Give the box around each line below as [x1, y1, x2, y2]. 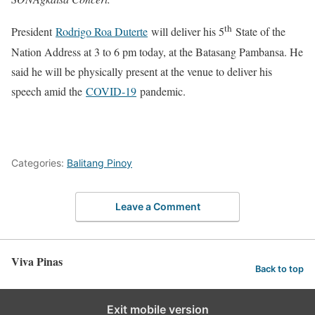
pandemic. [136, 83, 186, 98]
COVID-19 [86, 83, 136, 98]
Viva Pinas [11, 253, 63, 270]
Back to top [255, 263, 304, 274]
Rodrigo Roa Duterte [56, 24, 148, 39]
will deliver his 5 [148, 24, 224, 39]
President [11, 24, 56, 39]
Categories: [11, 156, 67, 169]
